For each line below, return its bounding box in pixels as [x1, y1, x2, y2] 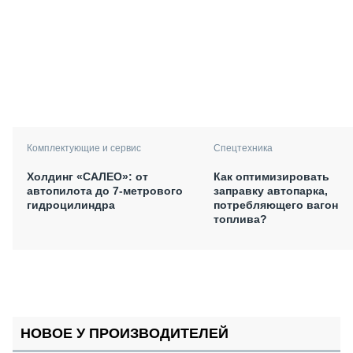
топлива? [214, 212, 267, 225]
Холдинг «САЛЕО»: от [27, 169, 148, 183]
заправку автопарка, [214, 184, 328, 197]
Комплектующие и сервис [27, 142, 141, 154]
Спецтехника [214, 142, 273, 154]
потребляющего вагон [214, 198, 338, 211]
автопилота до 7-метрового [27, 184, 183, 197]
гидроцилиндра [27, 198, 115, 211]
